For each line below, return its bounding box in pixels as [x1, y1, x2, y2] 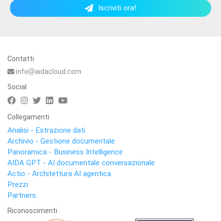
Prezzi [7, 180, 28, 189]
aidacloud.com [35, 68, 81, 75]
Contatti [7, 55, 34, 63]
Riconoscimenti [7, 207, 57, 215]
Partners [7, 191, 36, 200]
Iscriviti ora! [98, 3, 136, 12]
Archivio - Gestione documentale [7, 137, 115, 146]
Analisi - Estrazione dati [7, 126, 85, 135]
